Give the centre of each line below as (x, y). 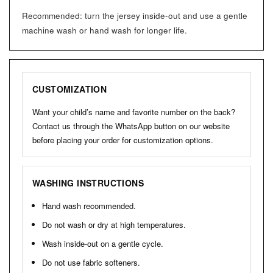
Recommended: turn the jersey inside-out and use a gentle (135, 16)
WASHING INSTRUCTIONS (88, 183)
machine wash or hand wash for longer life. (105, 30)
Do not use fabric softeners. (91, 263)
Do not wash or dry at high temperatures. (114, 225)
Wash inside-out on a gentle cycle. (103, 244)
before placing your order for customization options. (123, 140)
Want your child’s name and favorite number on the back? (134, 112)
